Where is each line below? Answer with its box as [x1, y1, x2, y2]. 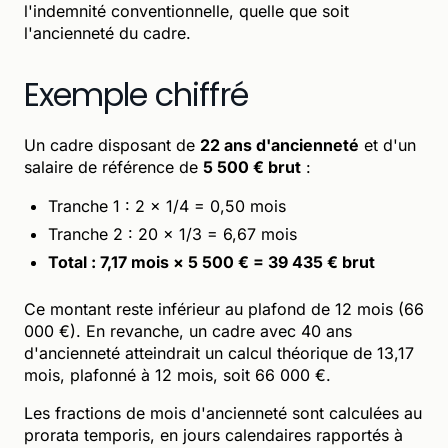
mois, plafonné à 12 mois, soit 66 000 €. [24, 364, 331, 385]
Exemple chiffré [24, 71, 248, 117]
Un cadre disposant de [24, 134, 200, 155]
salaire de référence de [24, 156, 203, 177]
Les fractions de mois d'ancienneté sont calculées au [24, 402, 422, 423]
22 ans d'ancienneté [200, 134, 359, 155]
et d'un [359, 134, 416, 155]
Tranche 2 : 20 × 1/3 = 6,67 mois [48, 223, 297, 244]
